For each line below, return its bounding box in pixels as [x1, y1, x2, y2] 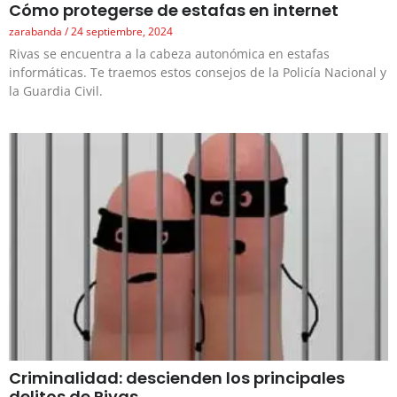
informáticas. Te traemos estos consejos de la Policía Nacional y [9, 63, 386, 81]
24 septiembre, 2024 [68, 23, 173, 39]
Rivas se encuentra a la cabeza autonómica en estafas [9, 44, 330, 62]
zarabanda [9, 23, 65, 39]
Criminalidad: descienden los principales [9, 366, 345, 389]
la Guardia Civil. [9, 82, 103, 99]
